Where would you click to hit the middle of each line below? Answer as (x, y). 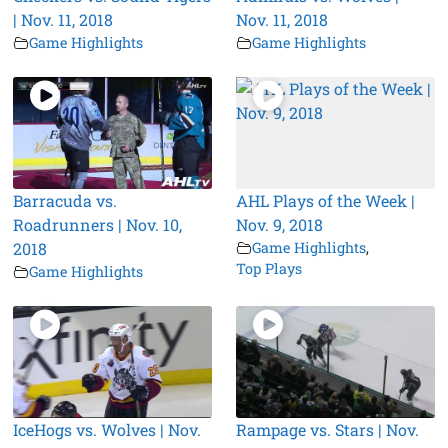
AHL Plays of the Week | (325, 201)
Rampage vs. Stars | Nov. (327, 429)
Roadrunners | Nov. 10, (98, 225)
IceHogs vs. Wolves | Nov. (107, 429)
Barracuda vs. (65, 201)
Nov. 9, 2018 (279, 225)
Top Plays (269, 269)
